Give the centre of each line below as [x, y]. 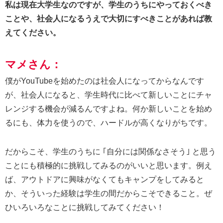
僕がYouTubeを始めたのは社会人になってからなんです [105, 81]
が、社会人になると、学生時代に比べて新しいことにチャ [109, 95]
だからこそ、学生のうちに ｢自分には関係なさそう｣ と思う [111, 151]
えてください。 [33, 32]
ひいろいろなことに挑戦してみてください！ [85, 207]
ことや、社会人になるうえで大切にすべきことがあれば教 [109, 18]
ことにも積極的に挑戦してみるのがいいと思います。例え [109, 165]
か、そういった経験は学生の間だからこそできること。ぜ [109, 193]
